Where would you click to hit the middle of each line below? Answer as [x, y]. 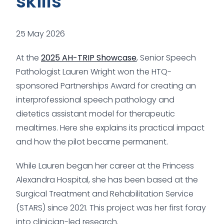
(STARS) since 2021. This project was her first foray [111, 207]
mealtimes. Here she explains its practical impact [110, 127]
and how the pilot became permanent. [92, 141]
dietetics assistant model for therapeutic [95, 113]
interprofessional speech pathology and [95, 99]
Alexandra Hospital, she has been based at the [107, 179]
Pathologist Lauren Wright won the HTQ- [94, 71]
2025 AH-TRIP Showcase [89, 57]
